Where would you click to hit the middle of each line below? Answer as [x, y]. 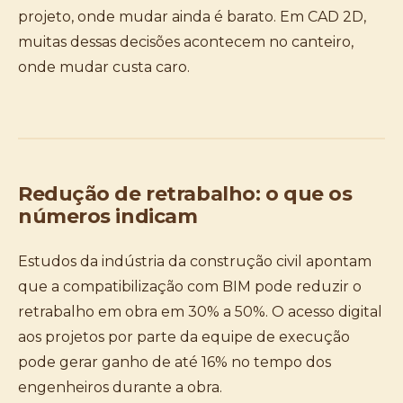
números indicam [108, 216]
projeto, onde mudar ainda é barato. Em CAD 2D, [192, 17]
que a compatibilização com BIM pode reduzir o [190, 287]
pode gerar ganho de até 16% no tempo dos [175, 362]
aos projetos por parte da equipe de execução [184, 337]
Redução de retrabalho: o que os [185, 194]
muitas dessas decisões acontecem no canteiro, [186, 42]
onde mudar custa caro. [104, 67]
